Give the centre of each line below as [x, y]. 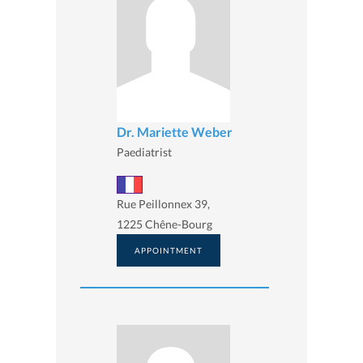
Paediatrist [144, 152]
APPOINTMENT [169, 250]
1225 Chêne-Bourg [164, 224]
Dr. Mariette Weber [175, 132]
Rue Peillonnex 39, [163, 203]
